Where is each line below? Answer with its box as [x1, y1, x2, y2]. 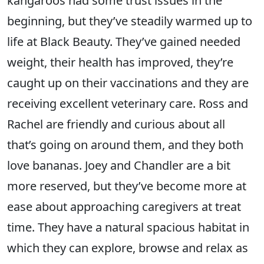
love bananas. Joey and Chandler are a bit [7, 157, 230, 174]
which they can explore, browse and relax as [7, 240, 248, 256]
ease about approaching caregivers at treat [7, 199, 241, 215]
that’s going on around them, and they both [7, 137, 243, 153]
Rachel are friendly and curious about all [7, 116, 225, 133]
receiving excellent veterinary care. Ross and [7, 95, 248, 112]
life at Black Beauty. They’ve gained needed [7, 34, 240, 50]
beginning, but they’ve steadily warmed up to [7, 13, 252, 29]
